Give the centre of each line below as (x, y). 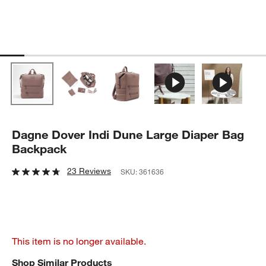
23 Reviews (89, 171)
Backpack (39, 148)
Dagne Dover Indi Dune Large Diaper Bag (128, 134)
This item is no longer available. (79, 241)
